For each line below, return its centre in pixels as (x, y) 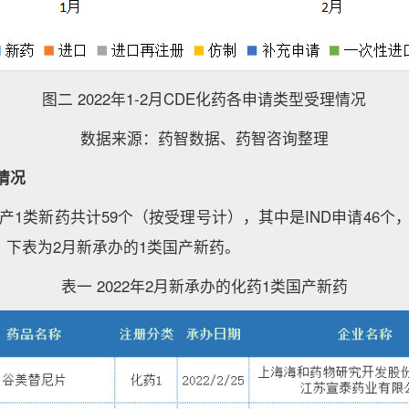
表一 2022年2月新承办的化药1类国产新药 (204, 286)
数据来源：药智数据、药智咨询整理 (204, 138)
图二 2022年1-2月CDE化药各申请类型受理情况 (204, 99)
